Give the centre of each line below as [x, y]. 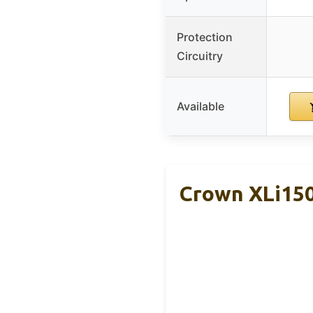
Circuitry [200, 56]
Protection [205, 37]
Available [201, 107]
